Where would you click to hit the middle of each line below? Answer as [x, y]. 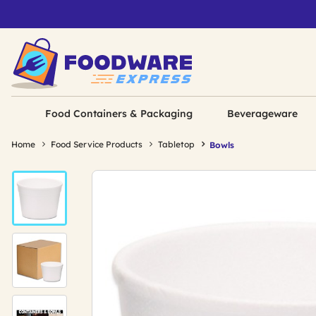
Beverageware [262, 114]
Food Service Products [97, 144]
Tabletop [176, 144]
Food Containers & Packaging [119, 114]
